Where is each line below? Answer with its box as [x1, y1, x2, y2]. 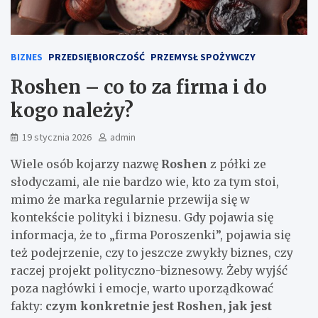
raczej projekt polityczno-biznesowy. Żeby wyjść [11, 263, 287, 278]
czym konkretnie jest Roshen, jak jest [45, 298, 272, 313]
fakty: [11, 298, 45, 313]
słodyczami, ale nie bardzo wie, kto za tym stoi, [11, 174, 279, 189]
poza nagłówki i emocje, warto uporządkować [11, 280, 273, 295]
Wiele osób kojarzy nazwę [11, 156, 161, 171]
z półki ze [207, 156, 266, 171]
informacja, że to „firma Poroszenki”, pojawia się [11, 227, 290, 242]
